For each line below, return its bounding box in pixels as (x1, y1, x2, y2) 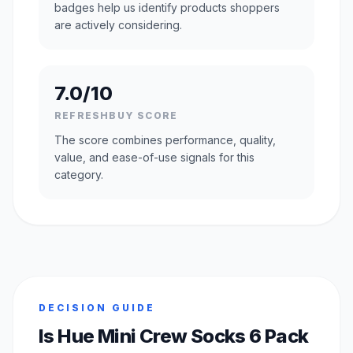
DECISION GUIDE (39, 301, 155, 314)
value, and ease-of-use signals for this (54, 150, 255, 164)
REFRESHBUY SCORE (54, 109, 178, 121)
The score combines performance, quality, (54, 132, 276, 147)
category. (54, 167, 103, 181)
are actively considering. (54, 17, 182, 32)
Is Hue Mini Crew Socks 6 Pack (39, 324, 309, 347)
